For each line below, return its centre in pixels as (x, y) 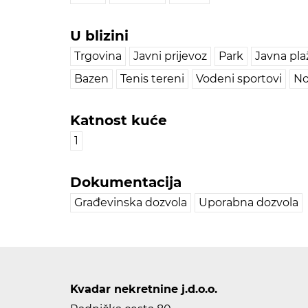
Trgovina (98, 56)
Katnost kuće (119, 121)
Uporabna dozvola (249, 203)
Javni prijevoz (170, 56)
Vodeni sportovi (239, 79)
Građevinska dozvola (131, 203)
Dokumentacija (126, 183)
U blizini (99, 36)
